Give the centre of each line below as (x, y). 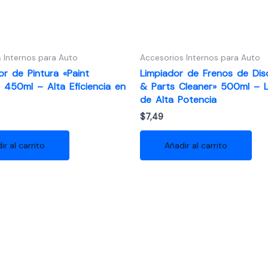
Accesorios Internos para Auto (200, 57)
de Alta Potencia (178, 99)
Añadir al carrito (196, 145)
